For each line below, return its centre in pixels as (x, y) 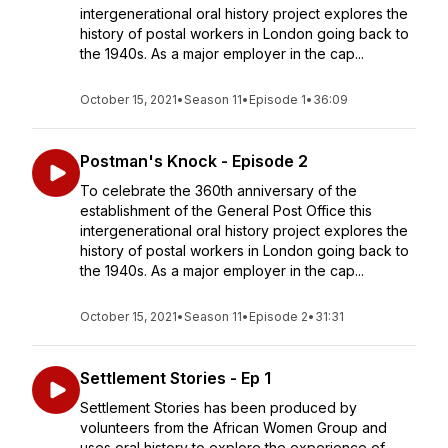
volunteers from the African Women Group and (233, 427)
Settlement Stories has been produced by (218, 407)
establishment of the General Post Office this (226, 210)
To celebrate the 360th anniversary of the (218, 190)
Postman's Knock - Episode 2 (194, 161)
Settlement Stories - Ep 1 (175, 378)
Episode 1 (277, 99)
